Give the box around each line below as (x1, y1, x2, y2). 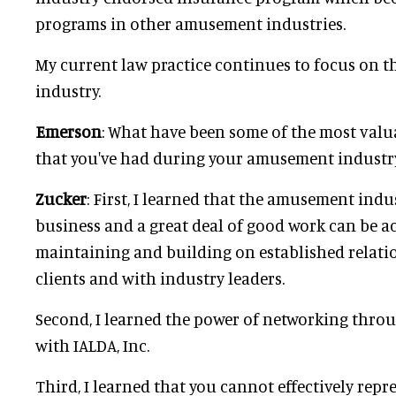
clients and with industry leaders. (35, 268, 285, 288)
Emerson (35, 121, 102, 141)
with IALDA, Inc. (35, 335, 153, 355)
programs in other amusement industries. (35, 13, 349, 34)
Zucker (35, 188, 87, 209)
